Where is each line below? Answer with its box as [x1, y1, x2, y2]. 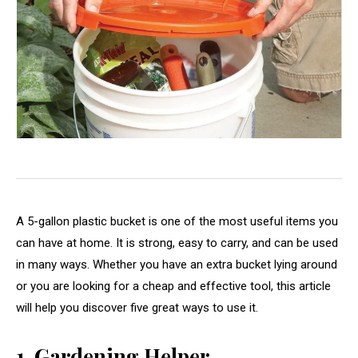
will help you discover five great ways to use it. [16, 300, 261, 315]
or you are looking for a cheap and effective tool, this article [16, 278, 331, 293]
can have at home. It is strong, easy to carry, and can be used [16, 235, 338, 250]
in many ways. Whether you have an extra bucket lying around [16, 257, 337, 272]
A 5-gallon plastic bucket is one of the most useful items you [16, 213, 338, 229]
